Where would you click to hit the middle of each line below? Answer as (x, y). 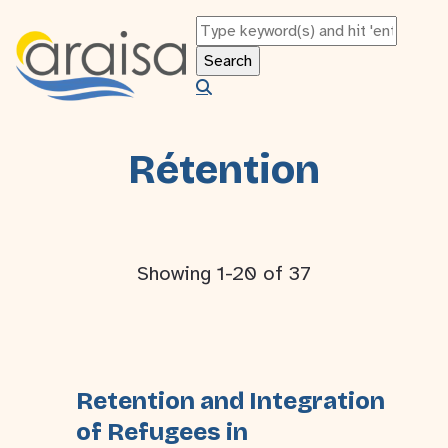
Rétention (224, 170)
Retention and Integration (230, 401)
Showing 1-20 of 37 (224, 273)
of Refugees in (162, 432)
